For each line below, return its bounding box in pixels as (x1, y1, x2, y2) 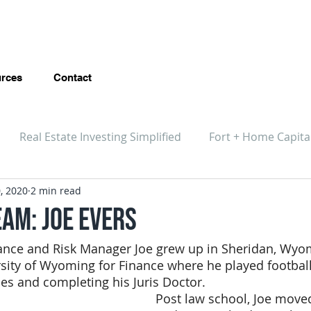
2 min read (31, 183, 81, 197)
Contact (53, 72, 92, 83)
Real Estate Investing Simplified (19, 129, 181, 144)
